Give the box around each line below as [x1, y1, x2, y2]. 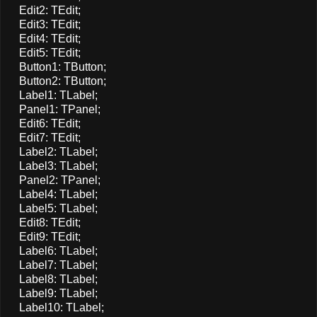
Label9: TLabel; [8, 287, 98, 299]
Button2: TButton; [8, 74, 106, 87]
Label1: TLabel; [8, 88, 98, 101]
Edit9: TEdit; [8, 230, 81, 243]
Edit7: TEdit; [8, 131, 81, 144]
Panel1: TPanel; [8, 103, 100, 115]
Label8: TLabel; [8, 272, 98, 285]
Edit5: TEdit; [8, 46, 81, 59]
